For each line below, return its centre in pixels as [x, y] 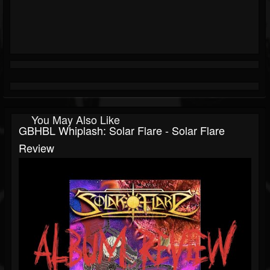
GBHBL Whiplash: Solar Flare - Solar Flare [122, 130]
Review [36, 148]
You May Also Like [76, 120]
